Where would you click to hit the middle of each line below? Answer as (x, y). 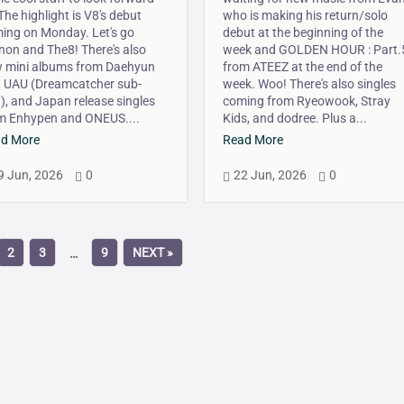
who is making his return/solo (306, 16)
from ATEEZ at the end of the (303, 67)
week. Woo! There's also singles (310, 84)
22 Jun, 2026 (271, 175)
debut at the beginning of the (303, 33)
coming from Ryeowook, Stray (307, 101)
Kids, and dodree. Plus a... (295, 119)
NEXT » (152, 253)
